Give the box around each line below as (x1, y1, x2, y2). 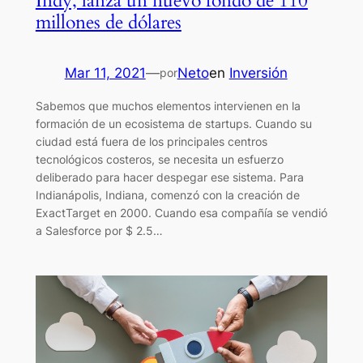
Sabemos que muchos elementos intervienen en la (35, 98, 301, 113)
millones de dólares (35, 10, 181, 36)
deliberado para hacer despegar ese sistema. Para (35, 169, 304, 184)
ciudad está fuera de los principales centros (35, 134, 267, 148)
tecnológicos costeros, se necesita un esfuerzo (35, 152, 284, 166)
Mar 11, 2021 (64, 65, 146, 82)
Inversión (228, 65, 288, 82)
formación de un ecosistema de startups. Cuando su (35, 116, 312, 130)
